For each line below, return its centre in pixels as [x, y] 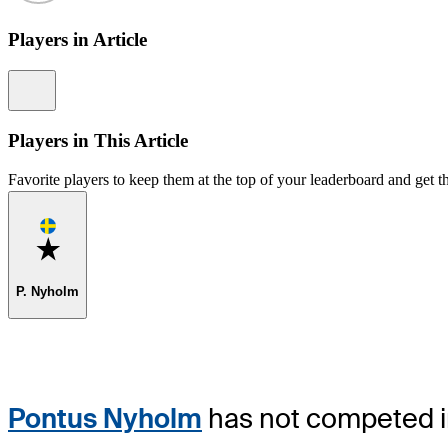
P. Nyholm [47, 291]
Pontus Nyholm [105, 418]
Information [79, 79]
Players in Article [77, 40]
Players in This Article [98, 140]
